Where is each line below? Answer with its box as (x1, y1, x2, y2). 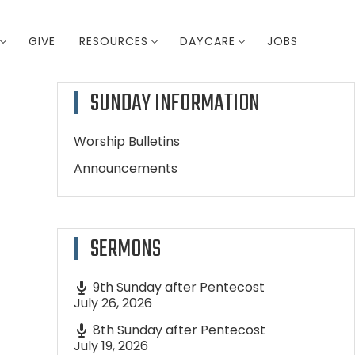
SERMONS (90, 231, 161, 268)
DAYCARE (180, 33, 235, 49)
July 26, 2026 (73, 294, 152, 312)
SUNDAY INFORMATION (90, 86, 260, 122)
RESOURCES (79, 33, 148, 49)
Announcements (73, 159, 177, 177)
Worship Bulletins (73, 132, 180, 151)
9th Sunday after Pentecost (92, 278, 265, 296)
